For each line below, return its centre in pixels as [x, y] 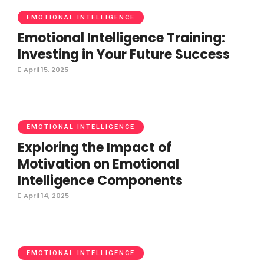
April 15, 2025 [45, 70]
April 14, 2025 [45, 196]
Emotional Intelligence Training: [121, 38]
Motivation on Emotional [98, 164]
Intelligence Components [100, 181]
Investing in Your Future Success [124, 55]
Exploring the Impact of [95, 148]
